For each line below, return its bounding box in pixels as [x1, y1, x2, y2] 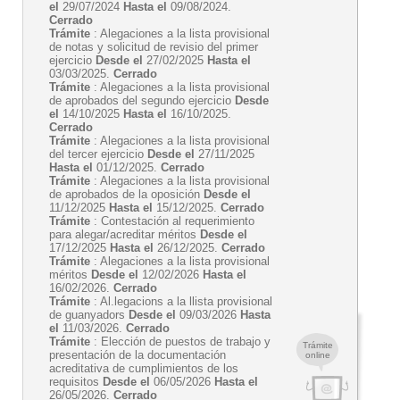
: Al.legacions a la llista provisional [90, 295, 272, 308]
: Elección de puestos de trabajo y [90, 335, 271, 348]
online [304, 350, 330, 360]
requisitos [49, 375, 103, 388]
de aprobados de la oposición [49, 187, 204, 201]
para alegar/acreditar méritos [49, 228, 200, 241]
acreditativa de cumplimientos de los [49, 362, 238, 375]
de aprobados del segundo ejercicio [49, 94, 235, 107]
